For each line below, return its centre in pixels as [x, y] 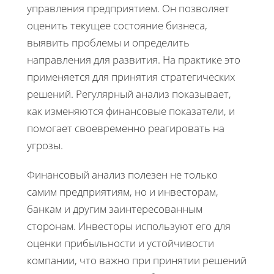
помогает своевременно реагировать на [126, 128]
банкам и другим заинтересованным [115, 209]
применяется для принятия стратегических [131, 77]
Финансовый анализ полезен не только [122, 175]
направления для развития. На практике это [134, 60]
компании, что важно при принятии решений [137, 261]
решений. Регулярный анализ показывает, [129, 94]
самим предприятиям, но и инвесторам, [123, 192]
